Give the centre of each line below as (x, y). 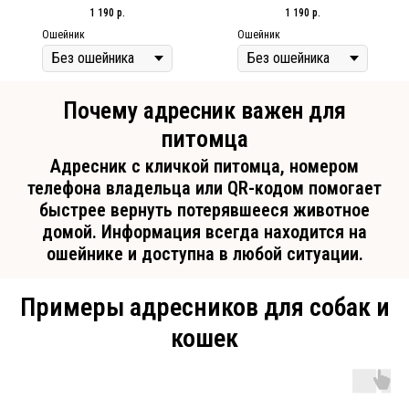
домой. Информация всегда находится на (204, 232)
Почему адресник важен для (204, 111)
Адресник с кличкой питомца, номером (204, 167)
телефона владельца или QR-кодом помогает (204, 189)
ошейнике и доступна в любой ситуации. (204, 254)
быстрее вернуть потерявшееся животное (204, 210)
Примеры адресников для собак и (204, 308)
